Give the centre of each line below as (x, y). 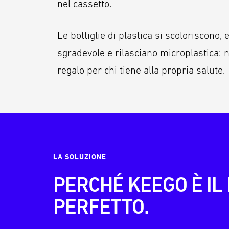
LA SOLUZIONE (80, 157)
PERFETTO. (101, 207)
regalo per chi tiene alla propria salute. (141, 71)
